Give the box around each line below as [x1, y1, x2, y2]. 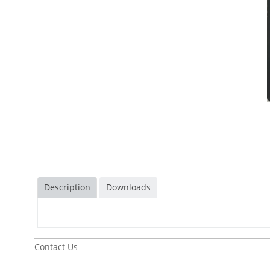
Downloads [106, 181, 151, 193]
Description [44, 181, 90, 193]
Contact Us [34, 241, 78, 253]
